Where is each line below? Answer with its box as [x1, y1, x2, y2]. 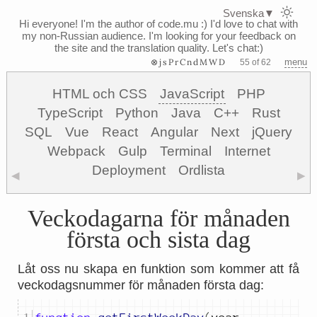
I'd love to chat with [207, 18, 298, 30]
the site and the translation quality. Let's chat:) [54, 42, 263, 54]
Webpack [47, 144, 105, 158]
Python [115, 105, 158, 120]
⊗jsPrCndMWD [151, 57, 227, 67]
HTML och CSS [52, 86, 147, 101]
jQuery [252, 125, 292, 139]
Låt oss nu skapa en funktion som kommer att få [18, 262, 299, 276]
